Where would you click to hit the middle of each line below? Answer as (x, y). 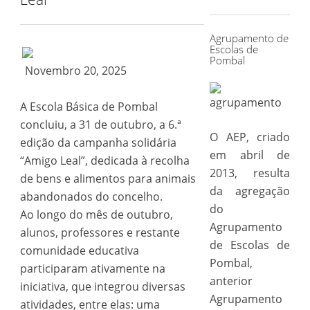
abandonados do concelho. (91, 197)
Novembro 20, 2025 (75, 71)
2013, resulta (250, 173)
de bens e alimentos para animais (108, 179)
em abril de (250, 155)
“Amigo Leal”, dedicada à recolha (104, 161)
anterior (231, 281)
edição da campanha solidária (98, 143)
